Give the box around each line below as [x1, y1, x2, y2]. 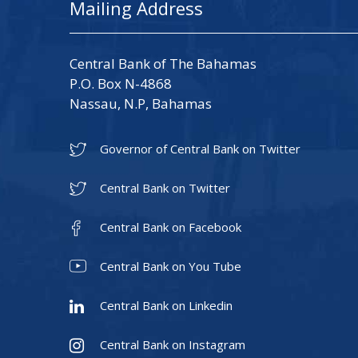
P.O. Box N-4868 [70, 74, 172, 93]
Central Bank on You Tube [100, 258, 241, 274]
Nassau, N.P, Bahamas [70, 94, 212, 113]
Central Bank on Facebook [100, 219, 241, 235]
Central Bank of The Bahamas [70, 54, 257, 73]
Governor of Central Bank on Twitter [100, 141, 300, 157]
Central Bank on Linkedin [100, 297, 233, 313]
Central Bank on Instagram [100, 336, 245, 352]
